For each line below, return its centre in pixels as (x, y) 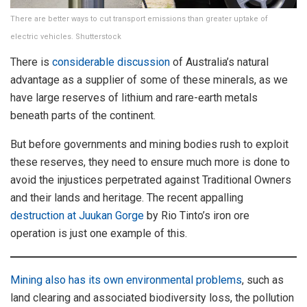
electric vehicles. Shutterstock (66, 36)
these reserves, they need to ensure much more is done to (150, 162)
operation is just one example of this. (99, 233)
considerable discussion (111, 62)
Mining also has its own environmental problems (126, 280)
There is (31, 62)
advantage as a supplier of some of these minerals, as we (149, 79)
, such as (263, 280)
